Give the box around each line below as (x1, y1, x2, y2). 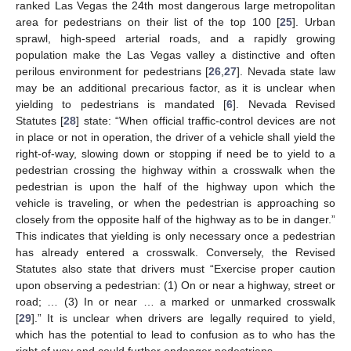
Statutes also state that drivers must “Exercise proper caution (16, 262, 335, 275)
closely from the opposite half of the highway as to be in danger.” (16, 212, 335, 226)
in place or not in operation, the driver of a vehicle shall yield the (16, 130, 335, 143)
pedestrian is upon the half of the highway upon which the (16, 179, 335, 193)
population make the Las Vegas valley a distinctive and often (16, 48, 335, 61)
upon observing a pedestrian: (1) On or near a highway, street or (16, 278, 335, 291)
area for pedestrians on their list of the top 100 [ (16, 15, 280, 28)
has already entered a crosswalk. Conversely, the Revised (16, 245, 335, 259)
